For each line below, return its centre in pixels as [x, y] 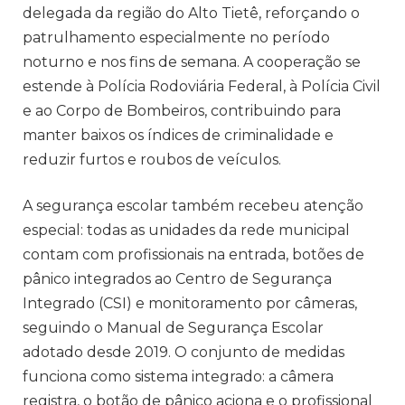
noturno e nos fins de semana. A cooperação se [192, 61]
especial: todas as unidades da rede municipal [186, 231]
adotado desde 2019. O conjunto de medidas [184, 353]
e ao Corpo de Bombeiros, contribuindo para [182, 110]
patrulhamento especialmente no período [176, 37]
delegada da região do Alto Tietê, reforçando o [191, 13]
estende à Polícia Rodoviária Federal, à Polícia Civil [202, 86]
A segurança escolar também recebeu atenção [193, 206]
